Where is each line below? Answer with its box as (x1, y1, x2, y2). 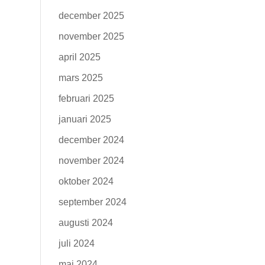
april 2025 (58, 52, 101, 62)
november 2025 (58, 31, 124, 41)
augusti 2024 (58, 218, 113, 228)
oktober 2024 (58, 176, 114, 186)
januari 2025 (58, 114, 111, 124)
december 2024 (58, 135, 124, 145)
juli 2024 (58, 238, 95, 248)
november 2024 (58, 156, 124, 166)
